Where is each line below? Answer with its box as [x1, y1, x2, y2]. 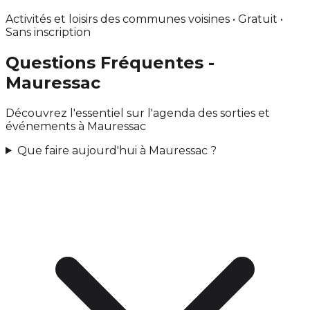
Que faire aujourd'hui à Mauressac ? [17, 143, 217, 157]
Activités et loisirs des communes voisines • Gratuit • [6, 12, 283, 26]
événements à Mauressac [6, 119, 146, 133]
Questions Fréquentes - [6, 52, 215, 73]
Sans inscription [6, 25, 91, 39]
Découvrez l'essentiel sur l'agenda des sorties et [6, 106, 270, 120]
